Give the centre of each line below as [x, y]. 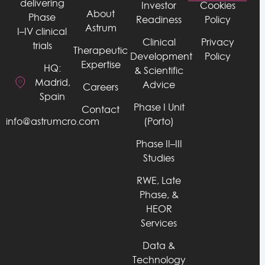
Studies [159, 158]
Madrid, [52, 83]
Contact [101, 110]
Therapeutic [101, 51]
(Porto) [159, 122]
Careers [101, 87]
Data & [159, 246]
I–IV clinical [42, 31]
